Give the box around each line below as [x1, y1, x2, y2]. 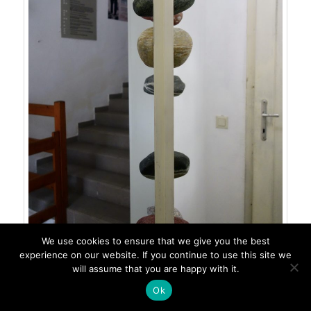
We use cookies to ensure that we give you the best [41, 235, 270, 246]
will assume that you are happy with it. [72, 263, 239, 274]
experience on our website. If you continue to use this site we [19, 249, 292, 260]
